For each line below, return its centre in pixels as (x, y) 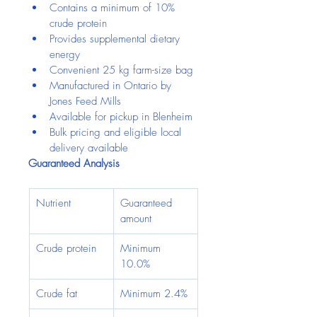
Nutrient (53, 203)
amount (136, 219)
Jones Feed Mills (85, 101)
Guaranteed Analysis (74, 163)
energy (65, 54)
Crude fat (57, 294)
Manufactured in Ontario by (112, 86)
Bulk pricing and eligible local (117, 132)
